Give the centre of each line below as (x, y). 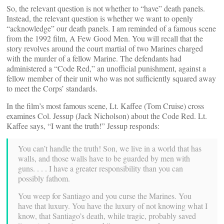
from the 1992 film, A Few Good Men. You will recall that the (105, 38)
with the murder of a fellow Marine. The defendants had (94, 58)
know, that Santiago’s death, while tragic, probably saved (107, 216)
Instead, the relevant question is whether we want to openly (100, 18)
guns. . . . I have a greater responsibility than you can (100, 168)
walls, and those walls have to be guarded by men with (104, 158)
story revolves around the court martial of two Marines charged (105, 48)
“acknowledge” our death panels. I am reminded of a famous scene (111, 28)
